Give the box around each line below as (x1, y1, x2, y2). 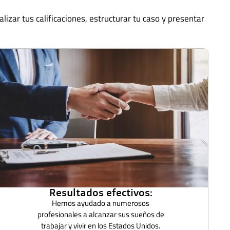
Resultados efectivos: (49, 185, 152, 199)
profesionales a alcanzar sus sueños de (37, 208, 164, 220)
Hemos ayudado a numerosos (52, 197, 149, 209)
